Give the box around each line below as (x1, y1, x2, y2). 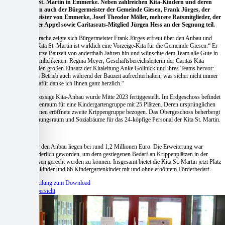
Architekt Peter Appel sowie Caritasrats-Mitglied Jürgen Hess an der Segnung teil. (4, 21, 215, 28)
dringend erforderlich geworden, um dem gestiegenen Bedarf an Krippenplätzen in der (4, 150, 208, 158)
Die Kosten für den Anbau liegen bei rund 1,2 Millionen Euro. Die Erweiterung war (4, 143, 203, 150)
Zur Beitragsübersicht (4, 187, 55, 194)
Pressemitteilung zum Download (13, 179, 90, 186)
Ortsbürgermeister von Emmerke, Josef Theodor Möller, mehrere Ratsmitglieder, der (4, 13, 221, 21)
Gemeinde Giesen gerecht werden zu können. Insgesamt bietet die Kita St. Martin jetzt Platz (4, 158, 221, 165)
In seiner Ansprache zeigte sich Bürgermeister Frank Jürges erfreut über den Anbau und (4, 34, 212, 42)
